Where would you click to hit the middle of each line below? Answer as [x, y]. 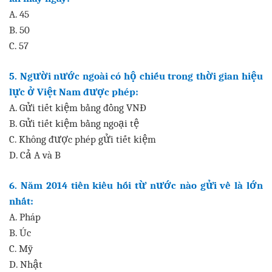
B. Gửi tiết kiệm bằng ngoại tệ [74, 123]
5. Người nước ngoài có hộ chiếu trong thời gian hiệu [136, 76]
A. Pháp [25, 216]
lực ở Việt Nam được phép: [74, 91]
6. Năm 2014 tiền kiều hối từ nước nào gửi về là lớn [136, 185]
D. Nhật [26, 264]
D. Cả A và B [35, 155]
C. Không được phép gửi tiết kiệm [83, 139]
